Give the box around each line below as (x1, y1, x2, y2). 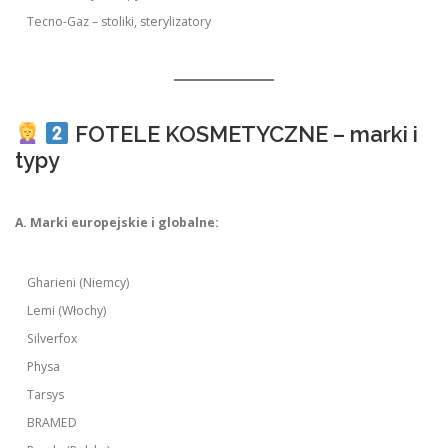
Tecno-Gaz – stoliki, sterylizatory (27, 13, 212, 31)
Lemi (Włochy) (27, 302, 107, 320)
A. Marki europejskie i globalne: (15, 214, 219, 232)
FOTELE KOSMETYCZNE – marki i (69, 121, 418, 148)
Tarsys (27, 386, 65, 404)
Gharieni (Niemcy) (27, 274, 130, 292)
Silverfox (27, 330, 78, 348)
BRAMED (27, 414, 78, 432)
